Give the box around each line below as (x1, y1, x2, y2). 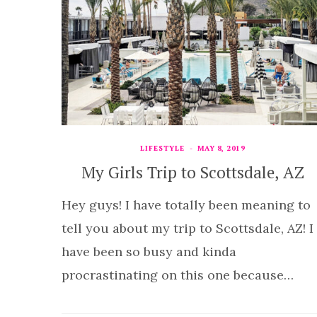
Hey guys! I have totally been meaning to (62, 196, 311, 213)
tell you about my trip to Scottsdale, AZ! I (62, 219, 313, 236)
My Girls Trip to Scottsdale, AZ (81, 161, 304, 183)
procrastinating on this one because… (62, 266, 294, 283)
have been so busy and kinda (62, 243, 236, 260)
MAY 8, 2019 (197, 143, 246, 153)
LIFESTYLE (139, 143, 185, 153)
